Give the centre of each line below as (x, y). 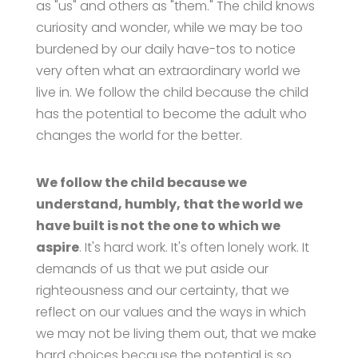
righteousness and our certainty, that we (162, 290)
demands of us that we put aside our (152, 268)
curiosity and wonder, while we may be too (169, 27)
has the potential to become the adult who (171, 113)
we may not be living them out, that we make (176, 333)
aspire (57, 247)
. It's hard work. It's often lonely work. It (194, 247)
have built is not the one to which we (158, 225)
